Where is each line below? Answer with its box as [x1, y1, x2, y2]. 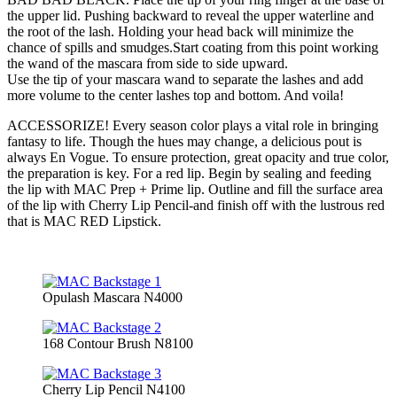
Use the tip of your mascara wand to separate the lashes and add [7, 71, 363, 87]
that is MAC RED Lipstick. [7, 213, 161, 229]
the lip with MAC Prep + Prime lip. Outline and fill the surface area [7, 181, 383, 197]
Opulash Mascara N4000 [43, 289, 183, 305]
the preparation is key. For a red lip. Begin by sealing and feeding [7, 165, 371, 181]
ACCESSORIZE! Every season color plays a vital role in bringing [7, 117, 378, 133]
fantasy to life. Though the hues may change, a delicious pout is [7, 133, 362, 149]
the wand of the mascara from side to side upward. [7, 55, 288, 71]
